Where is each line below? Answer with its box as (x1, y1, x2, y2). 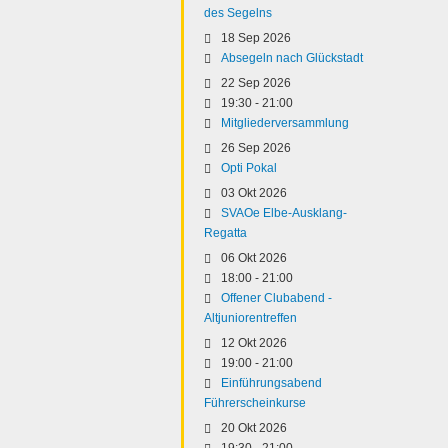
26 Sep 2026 (221, 141, 291, 155)
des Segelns (204, 6, 272, 20)
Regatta (204, 226, 247, 240)
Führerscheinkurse (204, 396, 306, 410)
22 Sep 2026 (221, 76, 291, 90)
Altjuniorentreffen (204, 311, 297, 325)
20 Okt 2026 (221, 421, 287, 435)
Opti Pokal (221, 161, 277, 175)
